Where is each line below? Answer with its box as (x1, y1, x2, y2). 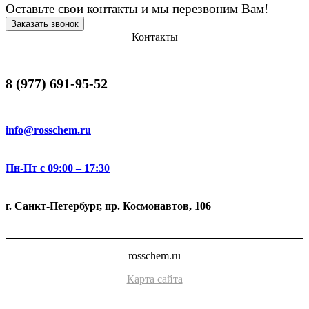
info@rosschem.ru (6, 123, 91, 136)
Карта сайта (126, 273, 183, 286)
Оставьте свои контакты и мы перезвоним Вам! (6, 1, 268, 17)
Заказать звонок (11, 19, 79, 30)
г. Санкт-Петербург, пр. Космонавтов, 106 (6, 200, 211, 212)
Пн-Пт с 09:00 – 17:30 (6, 161, 110, 174)
